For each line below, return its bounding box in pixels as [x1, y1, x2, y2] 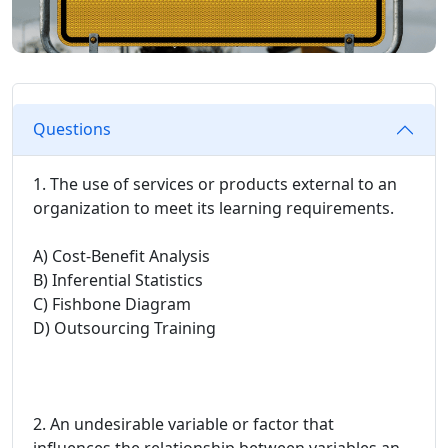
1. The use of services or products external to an [33, 172, 397, 195]
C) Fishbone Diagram [33, 292, 191, 315]
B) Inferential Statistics [33, 268, 203, 291]
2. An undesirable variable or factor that [33, 412, 334, 435]
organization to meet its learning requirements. [33, 196, 394, 219]
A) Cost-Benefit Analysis [33, 244, 210, 267]
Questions [33, 118, 111, 141]
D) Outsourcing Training [33, 316, 216, 339]
